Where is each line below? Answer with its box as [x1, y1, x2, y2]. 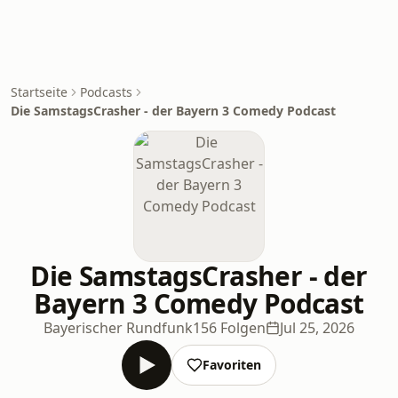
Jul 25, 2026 [280, 318, 354, 338]
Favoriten [203, 356, 261, 373]
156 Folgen [193, 318, 266, 338]
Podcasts [80, 84, 132, 100]
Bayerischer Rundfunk [44, 318, 193, 338]
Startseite [11, 84, 68, 100]
